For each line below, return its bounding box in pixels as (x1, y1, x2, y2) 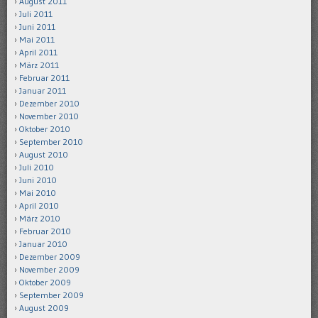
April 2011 (19, 46, 57, 57)
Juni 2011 (19, 21, 55, 32)
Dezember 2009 (19, 251, 80, 262)
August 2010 (19, 148, 68, 160)
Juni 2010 (19, 174, 57, 185)
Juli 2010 (19, 161, 54, 172)
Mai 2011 (19, 33, 55, 45)
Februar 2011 (19, 72, 70, 83)
